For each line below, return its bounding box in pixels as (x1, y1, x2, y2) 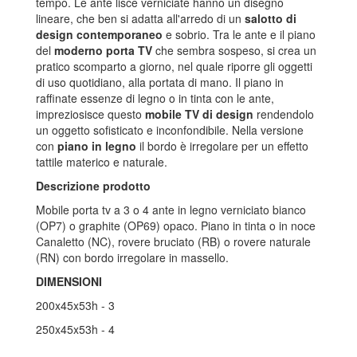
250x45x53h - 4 (36, 321, 115, 338)
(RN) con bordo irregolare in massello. (36, 249, 229, 266)
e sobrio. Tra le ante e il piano (163, 26, 316, 43)
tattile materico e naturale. (36, 154, 167, 171)
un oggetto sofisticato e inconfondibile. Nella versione (36, 122, 304, 139)
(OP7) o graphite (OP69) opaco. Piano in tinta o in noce (36, 218, 316, 234)
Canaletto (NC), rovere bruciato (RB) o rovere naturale (36, 233, 311, 250)
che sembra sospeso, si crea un (152, 42, 316, 59)
